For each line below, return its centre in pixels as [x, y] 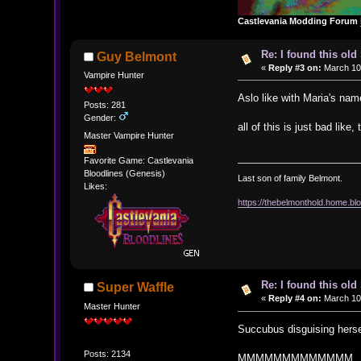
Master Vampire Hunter [129, 135]
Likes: [95, 187]
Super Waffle [136, 288]
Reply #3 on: [295, 67]
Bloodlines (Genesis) [124, 174]
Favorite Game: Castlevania [138, 161]
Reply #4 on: [295, 299]
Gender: [101, 118]
